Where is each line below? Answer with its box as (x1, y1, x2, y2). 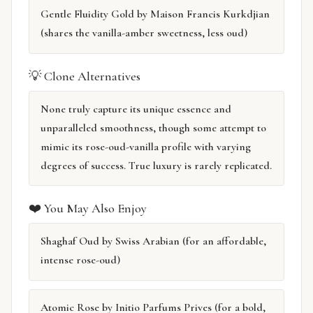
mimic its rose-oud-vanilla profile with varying (41, 139, 251, 154)
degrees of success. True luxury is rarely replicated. (41, 158, 272, 173)
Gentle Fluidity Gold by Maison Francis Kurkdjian (41, 7, 270, 22)
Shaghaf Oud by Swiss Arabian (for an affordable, (41, 234, 266, 249)
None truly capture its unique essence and (41, 101, 231, 116)
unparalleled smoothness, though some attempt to (41, 120, 266, 135)
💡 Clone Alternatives (29, 68, 140, 84)
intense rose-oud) (41, 253, 120, 268)
